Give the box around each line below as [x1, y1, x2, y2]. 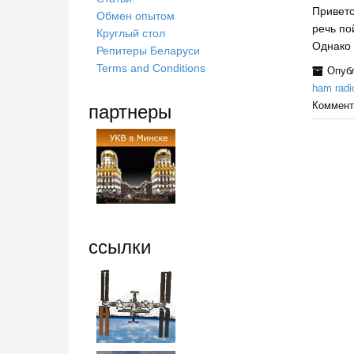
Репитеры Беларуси [96, 44, 200, 57]
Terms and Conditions [96, 62, 205, 74]
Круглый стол [96, 27, 165, 40]
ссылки [88, 232, 151, 259]
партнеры [88, 96, 171, 124]
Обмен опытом [96, 9, 175, 22]
